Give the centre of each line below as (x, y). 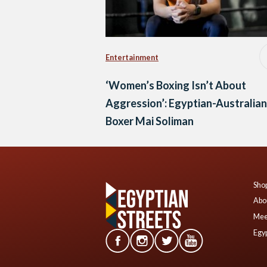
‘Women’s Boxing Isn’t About (176, 85)
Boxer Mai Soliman (150, 121)
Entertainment (132, 58)
